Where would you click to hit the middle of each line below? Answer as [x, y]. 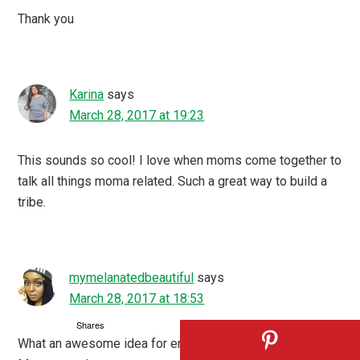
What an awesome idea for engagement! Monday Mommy [180, 343]
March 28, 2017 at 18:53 [137, 298]
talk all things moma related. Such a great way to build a [173, 181]
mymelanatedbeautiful [132, 277]
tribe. [32, 202]
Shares [90, 325]
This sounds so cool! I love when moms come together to [180, 160]
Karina [87, 94]
